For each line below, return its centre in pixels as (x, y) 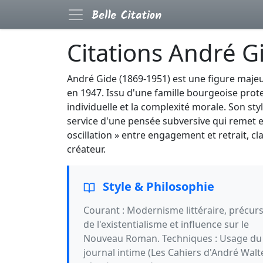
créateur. (86, 149)
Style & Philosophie (157, 186)
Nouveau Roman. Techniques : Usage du (173, 238)
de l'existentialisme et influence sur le (166, 224)
